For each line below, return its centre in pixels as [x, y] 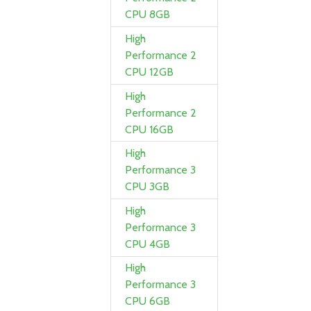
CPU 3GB [148, 187]
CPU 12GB [150, 72]
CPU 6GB [148, 301]
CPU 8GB [148, 15]
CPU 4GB [148, 244]
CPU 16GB [150, 129]
